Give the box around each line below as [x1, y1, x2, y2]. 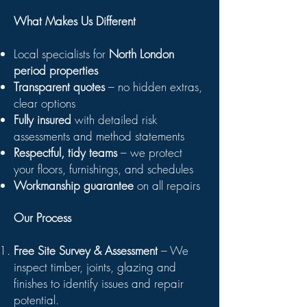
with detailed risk [71, 112, 157, 127]
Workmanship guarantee [14, 177, 134, 193]
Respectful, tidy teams [14, 145, 117, 160]
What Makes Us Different [14, 13, 136, 29]
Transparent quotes [14, 79, 105, 95]
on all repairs [134, 177, 200, 193]
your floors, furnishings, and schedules [14, 161, 193, 177]
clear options [14, 95, 75, 111]
